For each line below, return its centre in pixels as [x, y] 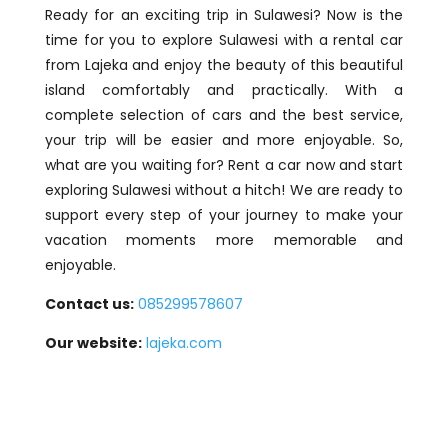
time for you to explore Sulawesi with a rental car [224, 40]
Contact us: [89, 304]
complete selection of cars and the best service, [224, 115]
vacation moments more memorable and [224, 240]
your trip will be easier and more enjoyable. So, [224, 140]
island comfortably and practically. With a [224, 90]
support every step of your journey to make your [224, 215]
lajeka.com [181, 343]
